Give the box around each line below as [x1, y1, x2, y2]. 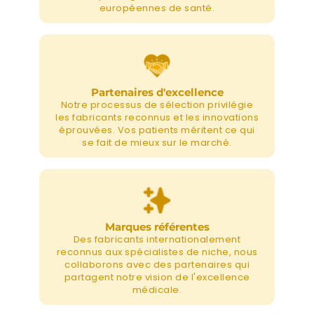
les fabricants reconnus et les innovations [55, 110, 259, 124]
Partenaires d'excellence [90, 85, 224, 99]
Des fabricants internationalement [73, 232, 241, 246]
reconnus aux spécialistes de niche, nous [56, 245, 258, 259]
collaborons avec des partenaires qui [64, 257, 250, 271]
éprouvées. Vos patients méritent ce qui [59, 123, 255, 137]
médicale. [132, 282, 182, 296]
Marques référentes [104, 219, 210, 233]
